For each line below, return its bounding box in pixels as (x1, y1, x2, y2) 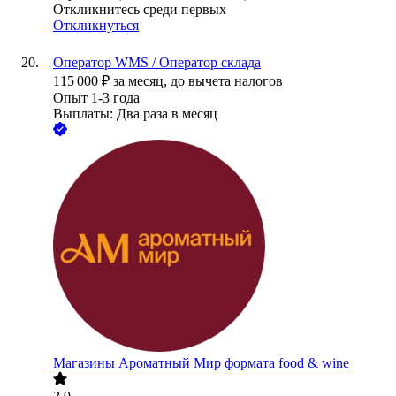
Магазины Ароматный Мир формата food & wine (53, 355, 349, 371)
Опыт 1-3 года (53, 90, 140, 106)
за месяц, (113, 73, 171, 89)
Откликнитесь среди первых (53, 2, 226, 18)
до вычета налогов (171, 73, 283, 89)
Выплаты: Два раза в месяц (53, 106, 217, 122)
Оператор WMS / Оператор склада (53, 55, 261, 71)
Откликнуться (53, 18, 139, 34)
